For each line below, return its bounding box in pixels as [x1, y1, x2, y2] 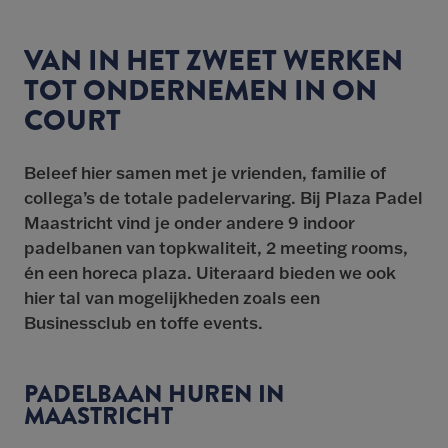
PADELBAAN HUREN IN [24, 377, 285, 411]
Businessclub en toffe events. [24, 312, 263, 333]
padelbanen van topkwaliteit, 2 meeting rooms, [24, 237, 408, 258]
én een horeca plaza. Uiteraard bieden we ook [24, 262, 396, 283]
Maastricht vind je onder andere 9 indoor [24, 212, 355, 233]
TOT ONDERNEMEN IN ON [24, 70, 377, 111]
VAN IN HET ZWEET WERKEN [24, 40, 403, 81]
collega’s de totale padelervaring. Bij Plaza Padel [24, 187, 423, 208]
